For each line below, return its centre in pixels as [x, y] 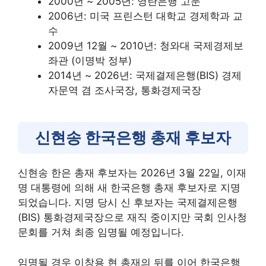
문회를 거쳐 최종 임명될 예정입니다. [101, 232]
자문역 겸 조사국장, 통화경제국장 [125, 91]
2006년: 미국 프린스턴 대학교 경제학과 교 [145, 16]
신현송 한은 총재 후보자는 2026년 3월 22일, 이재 [132, 173]
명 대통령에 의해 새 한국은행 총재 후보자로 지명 [129, 188]
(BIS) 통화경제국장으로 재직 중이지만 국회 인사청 [132, 218]
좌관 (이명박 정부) [90, 61]
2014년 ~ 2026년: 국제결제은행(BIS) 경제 [145, 76]
